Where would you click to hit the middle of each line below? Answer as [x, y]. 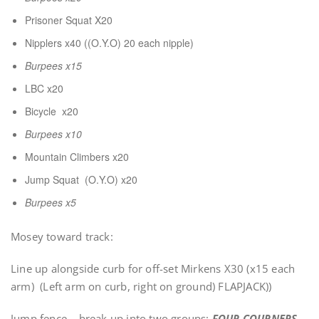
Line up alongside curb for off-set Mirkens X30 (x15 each [153, 268]
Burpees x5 [51, 202]
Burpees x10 [53, 134]
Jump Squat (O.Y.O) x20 [81, 179]
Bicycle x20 [52, 111]
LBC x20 [44, 88]
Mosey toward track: [62, 236]
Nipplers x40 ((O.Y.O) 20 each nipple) [109, 43]
